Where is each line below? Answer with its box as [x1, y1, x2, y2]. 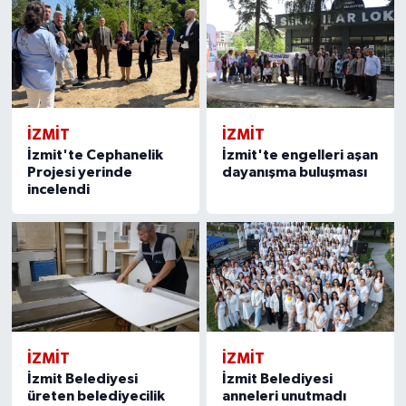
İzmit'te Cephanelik [26, 148, 163, 163]
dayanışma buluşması [222, 165, 368, 180]
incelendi [26, 182, 90, 198]
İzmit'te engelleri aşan [222, 148, 379, 163]
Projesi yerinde [26, 165, 132, 180]
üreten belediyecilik [26, 388, 165, 403]
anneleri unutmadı [222, 388, 347, 403]
